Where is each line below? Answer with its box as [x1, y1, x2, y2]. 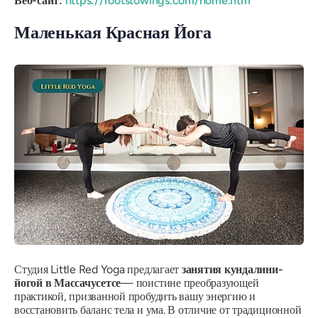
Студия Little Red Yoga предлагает [14, 263, 182, 277]
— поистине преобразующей [121, 276, 259, 290]
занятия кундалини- [181, 263, 283, 277]
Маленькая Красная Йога [14, 22, 212, 43]
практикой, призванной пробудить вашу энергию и [14, 290, 256, 304]
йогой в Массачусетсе [14, 276, 121, 290]
